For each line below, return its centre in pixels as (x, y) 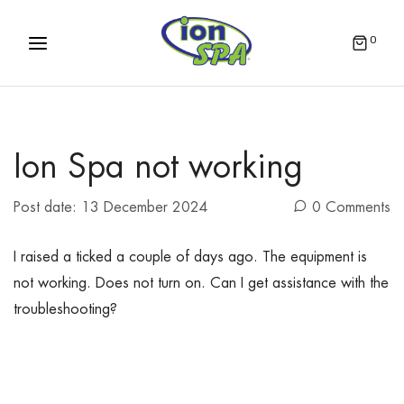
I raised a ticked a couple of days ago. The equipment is (190, 257)
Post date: (47, 208)
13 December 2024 (145, 208)
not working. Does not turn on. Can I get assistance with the (201, 284)
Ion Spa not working (158, 167)
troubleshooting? (65, 310)
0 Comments (351, 208)
